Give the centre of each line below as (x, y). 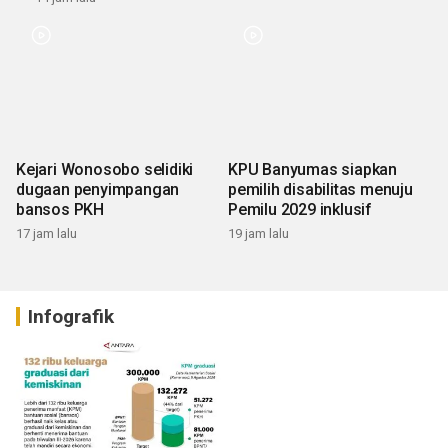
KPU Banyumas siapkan (312, 170)
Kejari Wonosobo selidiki (105, 170)
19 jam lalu (258, 234)
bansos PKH (60, 210)
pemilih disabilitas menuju (320, 190)
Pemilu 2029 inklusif (300, 210)
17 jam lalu (46, 234)
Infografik (71, 317)
